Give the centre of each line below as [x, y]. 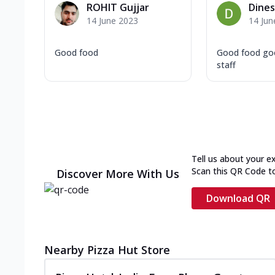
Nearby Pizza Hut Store [107, 250]
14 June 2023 [112, 20]
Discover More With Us [118, 173]
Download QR [238, 198]
